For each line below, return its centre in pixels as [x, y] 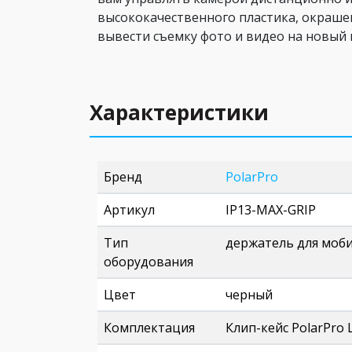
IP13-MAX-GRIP [271, 210]
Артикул [129, 210]
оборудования [148, 262]
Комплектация [149, 328]
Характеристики [179, 112]
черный [249, 295]
